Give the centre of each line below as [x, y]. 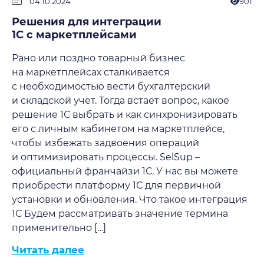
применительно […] [59, 228]
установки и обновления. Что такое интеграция [130, 199]
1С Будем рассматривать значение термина [120, 214]
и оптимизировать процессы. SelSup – [106, 157]
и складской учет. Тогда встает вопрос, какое [121, 100]
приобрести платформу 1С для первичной [116, 185]
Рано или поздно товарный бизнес [98, 58]
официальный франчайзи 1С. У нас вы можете [125, 171]
